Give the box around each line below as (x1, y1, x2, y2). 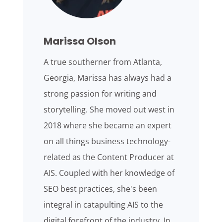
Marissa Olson (44, 34, 116, 49)
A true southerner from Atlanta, (44, 56, 163, 68)
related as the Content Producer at (44, 152, 174, 163)
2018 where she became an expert (44, 120, 172, 131)
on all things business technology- (44, 136, 171, 147)
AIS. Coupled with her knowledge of (44, 167, 175, 179)
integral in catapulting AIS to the (44, 199, 164, 211)
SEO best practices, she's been (44, 183, 158, 195)
